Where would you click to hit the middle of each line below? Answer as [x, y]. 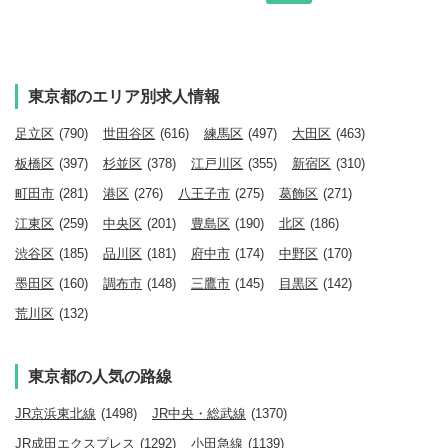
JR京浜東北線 [55, 413]
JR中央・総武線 [199, 413]
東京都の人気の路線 [100, 376]
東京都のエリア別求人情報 [124, 96]
